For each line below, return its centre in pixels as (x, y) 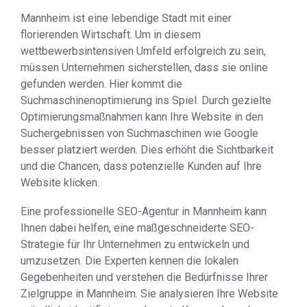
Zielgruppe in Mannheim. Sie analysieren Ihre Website (149, 294)
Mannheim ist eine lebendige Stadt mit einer (126, 18)
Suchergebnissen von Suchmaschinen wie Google (139, 133)
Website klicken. (60, 183)
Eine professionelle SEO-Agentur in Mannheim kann (144, 211)
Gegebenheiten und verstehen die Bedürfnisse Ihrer (144, 277)
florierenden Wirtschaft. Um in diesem (111, 35)
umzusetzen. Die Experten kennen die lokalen (130, 261)
